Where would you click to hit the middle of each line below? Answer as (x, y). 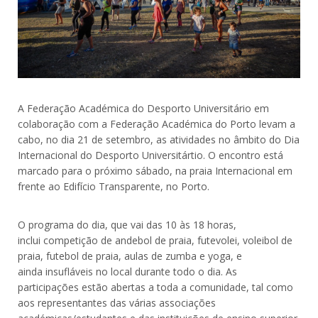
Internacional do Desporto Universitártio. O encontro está (150, 155)
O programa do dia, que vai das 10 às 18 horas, (127, 224)
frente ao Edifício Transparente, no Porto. (114, 186)
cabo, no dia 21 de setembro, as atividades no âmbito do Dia (159, 139)
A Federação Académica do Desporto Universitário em (143, 108)
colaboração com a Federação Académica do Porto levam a (157, 124)
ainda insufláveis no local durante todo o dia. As (127, 271)
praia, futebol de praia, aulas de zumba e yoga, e (130, 256)
